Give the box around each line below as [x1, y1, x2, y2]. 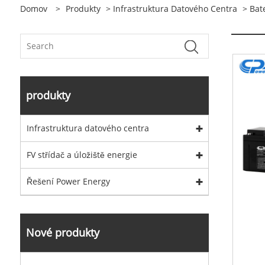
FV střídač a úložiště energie [26, 149, 137, 160]
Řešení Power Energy [26, 176, 110, 187]
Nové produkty [25, 225, 99, 240]
